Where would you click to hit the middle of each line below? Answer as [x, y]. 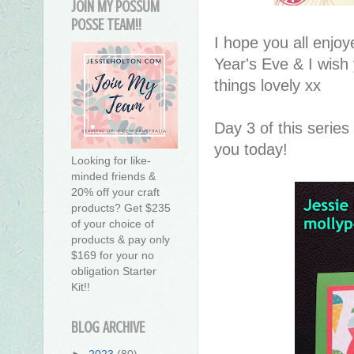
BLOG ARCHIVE [108, 328]
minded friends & [113, 177]
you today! [251, 149]
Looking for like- [111, 161]
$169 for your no [113, 256]
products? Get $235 [121, 208]
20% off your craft [115, 192]
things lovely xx [267, 85]
